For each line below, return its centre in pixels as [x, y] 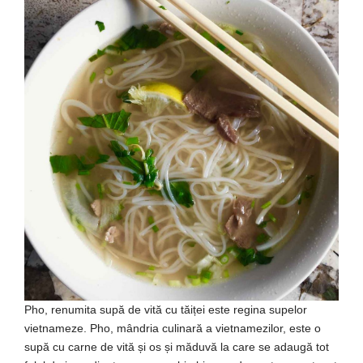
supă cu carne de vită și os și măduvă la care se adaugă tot [177, 346]
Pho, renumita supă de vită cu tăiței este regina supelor [166, 309]
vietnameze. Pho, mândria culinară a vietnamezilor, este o [173, 328]
